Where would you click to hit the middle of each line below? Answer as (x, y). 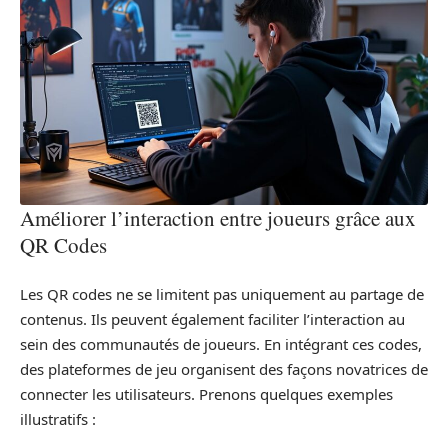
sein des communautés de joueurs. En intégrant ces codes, (221, 343)
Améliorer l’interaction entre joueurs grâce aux (218, 218)
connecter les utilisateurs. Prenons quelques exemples (206, 393)
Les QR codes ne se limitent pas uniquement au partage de (222, 293)
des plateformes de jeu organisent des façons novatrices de (224, 368)
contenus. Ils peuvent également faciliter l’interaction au (212, 318)
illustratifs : (58, 418)
